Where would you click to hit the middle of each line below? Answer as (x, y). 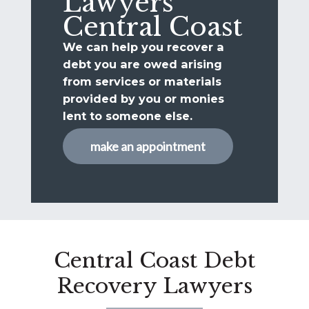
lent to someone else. (128, 116)
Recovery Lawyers (154, 286)
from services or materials (142, 81)
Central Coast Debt (154, 261)
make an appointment (148, 146)
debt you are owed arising (143, 64)
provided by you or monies (144, 98)
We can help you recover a (144, 47)
